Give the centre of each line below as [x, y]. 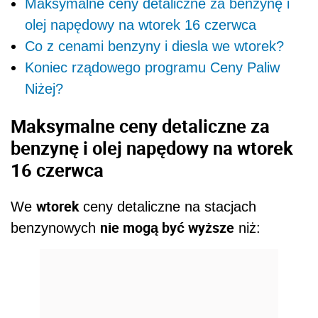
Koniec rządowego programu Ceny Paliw [152, 68]
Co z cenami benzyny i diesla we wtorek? [154, 46]
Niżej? [44, 89]
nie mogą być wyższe [167, 228]
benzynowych [55, 228]
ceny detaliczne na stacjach [168, 207]
